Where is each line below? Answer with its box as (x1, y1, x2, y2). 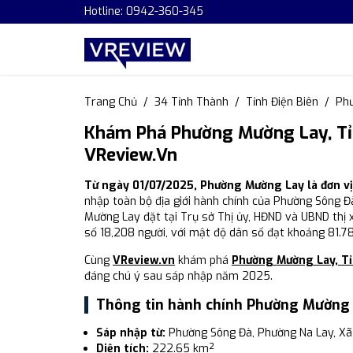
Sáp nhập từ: (96, 325, 165, 340)
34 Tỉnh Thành (154, 95, 229, 110)
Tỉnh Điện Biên (246, 95, 318, 110)
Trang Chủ (84, 95, 137, 110)
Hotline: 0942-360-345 (84, 4, 203, 19)
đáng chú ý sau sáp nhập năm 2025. (84, 269, 273, 284)
